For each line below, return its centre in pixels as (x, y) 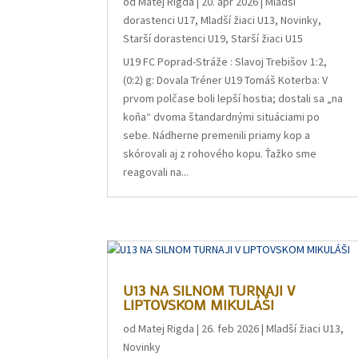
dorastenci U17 (159, 20)
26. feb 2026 (231, 329)
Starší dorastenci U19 (175, 39)
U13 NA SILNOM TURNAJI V (209, 290)
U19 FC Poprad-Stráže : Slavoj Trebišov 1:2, (225, 62)
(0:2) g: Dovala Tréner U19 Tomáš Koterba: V (226, 80)
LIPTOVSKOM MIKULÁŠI (199, 305)
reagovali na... (156, 172)
